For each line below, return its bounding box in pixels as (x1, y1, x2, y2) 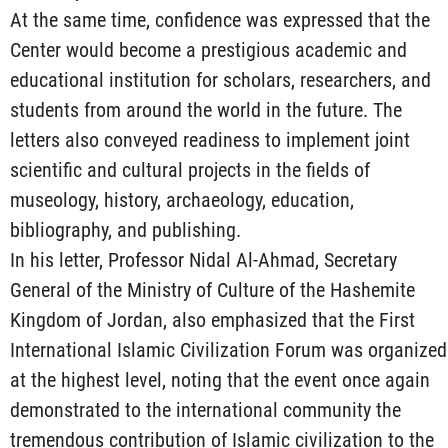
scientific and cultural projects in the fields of (10, 158, 370, 183)
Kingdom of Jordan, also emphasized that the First (10, 308, 415, 333)
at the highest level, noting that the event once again (10, 368, 430, 393)
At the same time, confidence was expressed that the (10, 8, 430, 33)
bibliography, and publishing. (10, 218, 241, 243)
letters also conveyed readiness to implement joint (10, 128, 410, 153)
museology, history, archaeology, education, (10, 188, 354, 213)
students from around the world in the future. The (10, 98, 402, 123)
